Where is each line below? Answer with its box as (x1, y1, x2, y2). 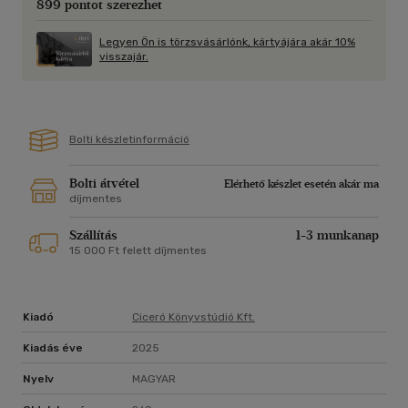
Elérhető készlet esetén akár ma (224, 178, 379, 191)
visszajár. (99, 50, 148, 64)
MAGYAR (132, 372, 176, 386)
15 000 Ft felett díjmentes (69, 244, 207, 258)
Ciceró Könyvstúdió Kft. (132, 311, 255, 324)
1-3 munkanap (296, 228, 379, 244)
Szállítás (69, 228, 117, 244)
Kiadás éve (23, 342, 83, 355)
